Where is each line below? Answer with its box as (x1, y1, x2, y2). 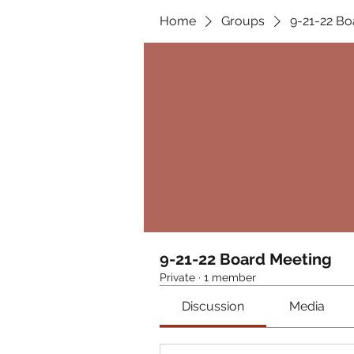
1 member (204, 271, 256, 284)
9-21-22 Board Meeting (160, 250, 332, 269)
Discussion (182, 299, 245, 314)
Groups (221, 13, 265, 28)
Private (160, 271, 195, 284)
